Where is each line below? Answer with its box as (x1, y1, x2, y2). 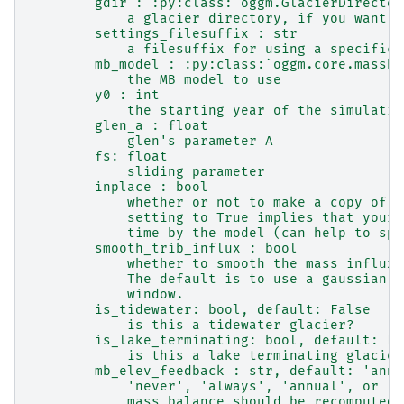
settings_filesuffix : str (30, 25, 298, 41)
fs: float (30, 148, 168, 164)
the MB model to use (30, 71, 281, 87)
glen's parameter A (30, 133, 273, 149)
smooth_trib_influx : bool (30, 240, 298, 256)
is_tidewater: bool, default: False (30, 301, 371, 317)
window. (30, 286, 184, 302)
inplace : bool (30, 179, 208, 195)
